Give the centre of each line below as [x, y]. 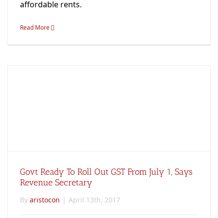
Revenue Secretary [56, 182]
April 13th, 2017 [94, 200]
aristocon [45, 200]
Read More [35, 27]
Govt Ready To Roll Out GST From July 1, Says [106, 172]
